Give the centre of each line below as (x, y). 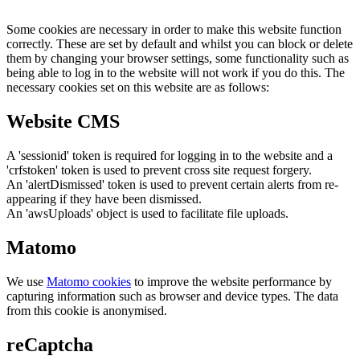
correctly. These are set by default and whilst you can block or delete (180, 44)
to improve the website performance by (231, 281)
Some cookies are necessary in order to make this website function (174, 30)
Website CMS (63, 121)
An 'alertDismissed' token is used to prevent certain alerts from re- (172, 184)
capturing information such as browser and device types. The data (172, 296)
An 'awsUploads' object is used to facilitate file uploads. (147, 213)
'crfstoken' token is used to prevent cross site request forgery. (159, 170)
